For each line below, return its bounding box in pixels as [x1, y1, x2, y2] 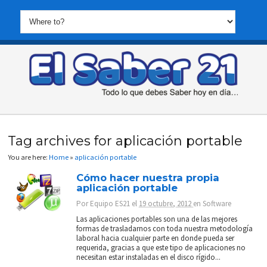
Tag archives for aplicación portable [8, 132, 243, 149]
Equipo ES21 [90, 198, 131, 209]
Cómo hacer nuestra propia [76, 172, 220, 184]
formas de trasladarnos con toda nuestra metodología [76, 223, 253, 234]
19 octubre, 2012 [139, 198, 194, 209]
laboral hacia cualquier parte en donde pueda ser [76, 233, 235, 244]
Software [203, 198, 232, 209]
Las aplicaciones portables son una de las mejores [76, 214, 238, 225]
